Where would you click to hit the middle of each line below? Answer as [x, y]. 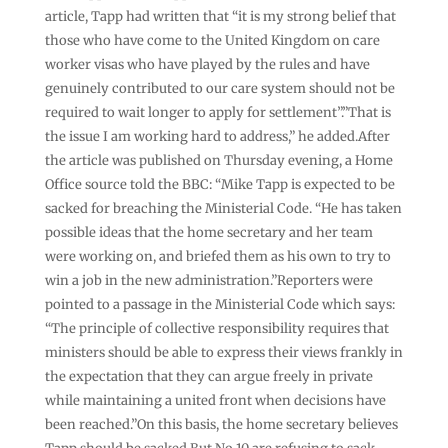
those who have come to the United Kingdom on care [212, 40]
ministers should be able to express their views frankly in [223, 352]
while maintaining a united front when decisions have [215, 400]
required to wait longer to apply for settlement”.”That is [217, 112]
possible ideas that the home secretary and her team [208, 232]
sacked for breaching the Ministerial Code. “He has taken [223, 208]
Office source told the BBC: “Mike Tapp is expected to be [219, 184]
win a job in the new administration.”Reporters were [208, 280]
